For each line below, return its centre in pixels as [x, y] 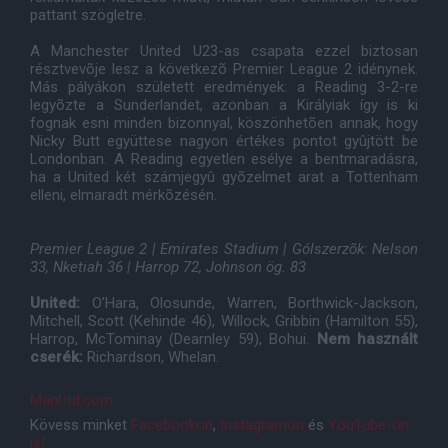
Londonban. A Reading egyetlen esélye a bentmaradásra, [224, 159]
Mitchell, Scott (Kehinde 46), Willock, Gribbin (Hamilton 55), [224, 321]
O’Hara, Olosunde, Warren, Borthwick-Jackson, [249, 303]
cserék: [58, 357]
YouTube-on [368, 425]
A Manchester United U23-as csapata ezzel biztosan [224, 51]
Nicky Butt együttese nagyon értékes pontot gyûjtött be [224, 141]
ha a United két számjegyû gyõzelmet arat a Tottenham [224, 177]
